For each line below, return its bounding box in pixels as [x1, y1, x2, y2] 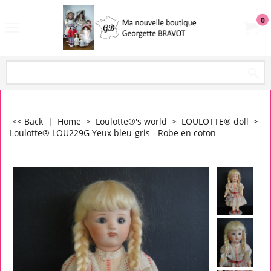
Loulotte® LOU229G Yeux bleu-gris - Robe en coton [10, 127, 216, 139]
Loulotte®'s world [96, 116, 167, 127]
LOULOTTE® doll [181, 116, 249, 127]
